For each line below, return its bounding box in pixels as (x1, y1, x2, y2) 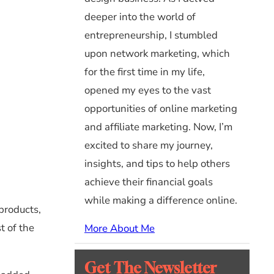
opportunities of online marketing (84, 101, 237, 116)
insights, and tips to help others (84, 156, 230, 171)
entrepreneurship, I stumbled (84, 28, 218, 42)
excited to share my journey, (84, 138, 213, 152)
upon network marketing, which (84, 46, 230, 61)
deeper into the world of (84, 9, 196, 24)
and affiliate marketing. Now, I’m (84, 119, 232, 134)
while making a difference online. (84, 193, 237, 207)
